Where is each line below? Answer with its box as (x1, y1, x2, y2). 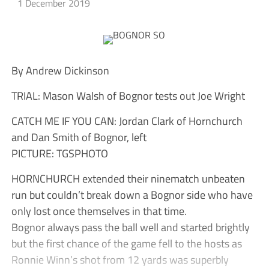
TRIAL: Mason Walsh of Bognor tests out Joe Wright (11, 87, 245, 104)
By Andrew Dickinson (11, 62, 109, 79)
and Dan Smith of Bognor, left (11, 128, 147, 146)
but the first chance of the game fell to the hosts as (11, 235, 242, 252)
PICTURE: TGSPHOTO (11, 145, 108, 162)
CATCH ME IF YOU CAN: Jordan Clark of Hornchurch (11, 112, 243, 130)
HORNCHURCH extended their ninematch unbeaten (11, 170, 245, 187)
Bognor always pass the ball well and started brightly (11, 219, 250, 236)
